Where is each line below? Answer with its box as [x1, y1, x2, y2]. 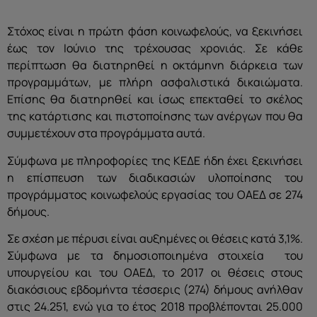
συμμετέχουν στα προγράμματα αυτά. [7, 125, 205, 142]
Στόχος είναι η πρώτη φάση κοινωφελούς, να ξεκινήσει [7, 23, 303, 40]
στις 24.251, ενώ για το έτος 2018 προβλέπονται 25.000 [7, 298, 303, 314]
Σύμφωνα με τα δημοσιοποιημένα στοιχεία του [7, 247, 303, 263]
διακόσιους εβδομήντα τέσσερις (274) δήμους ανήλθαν [7, 281, 303, 297]
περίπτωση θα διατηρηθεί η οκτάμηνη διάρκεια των [7, 57, 303, 74]
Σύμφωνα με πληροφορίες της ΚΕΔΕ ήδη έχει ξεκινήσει [7, 152, 303, 168]
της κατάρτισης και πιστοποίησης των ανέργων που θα [7, 108, 303, 125]
